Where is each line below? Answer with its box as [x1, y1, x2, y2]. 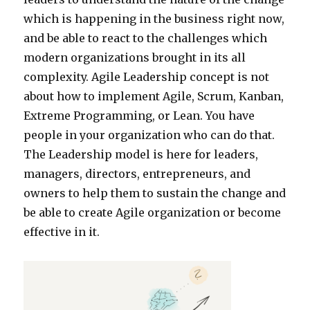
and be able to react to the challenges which [24, 31, 268, 46]
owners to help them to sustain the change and [24, 186, 286, 201]
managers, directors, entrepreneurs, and [24, 167, 251, 181]
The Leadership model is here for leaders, [24, 147, 259, 162]
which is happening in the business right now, [24, 12, 285, 26]
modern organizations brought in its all [24, 51, 246, 65]
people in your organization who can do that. [24, 128, 275, 143]
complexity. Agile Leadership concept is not [24, 70, 270, 84]
